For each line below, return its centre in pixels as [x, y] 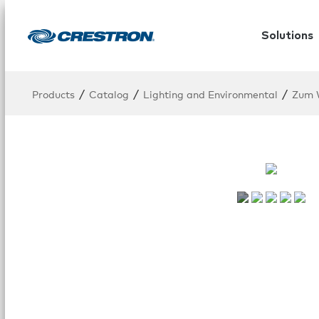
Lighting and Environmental [210, 94]
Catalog [109, 94]
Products [53, 94]
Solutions [287, 36]
